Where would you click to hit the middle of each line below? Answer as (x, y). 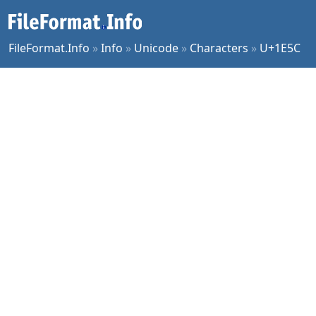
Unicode (156, 48)
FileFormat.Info (49, 48)
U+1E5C (280, 48)
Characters (219, 48)
